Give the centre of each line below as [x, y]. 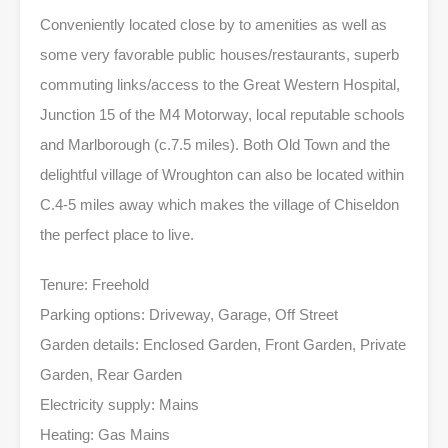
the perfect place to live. [117, 234]
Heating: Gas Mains [105, 434]
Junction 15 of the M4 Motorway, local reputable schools [222, 114]
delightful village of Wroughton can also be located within [222, 174]
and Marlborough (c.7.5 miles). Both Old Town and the [215, 144]
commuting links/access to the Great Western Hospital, [220, 84]
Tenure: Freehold [94, 284]
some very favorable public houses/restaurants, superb [219, 54]
